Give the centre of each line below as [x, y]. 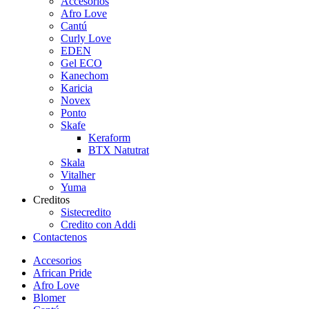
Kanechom [84, 75]
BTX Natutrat [119, 150]
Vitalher [78, 175]
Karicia [77, 88]
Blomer [49, 297]
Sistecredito [86, 212]
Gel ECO [81, 63]
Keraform [109, 137]
